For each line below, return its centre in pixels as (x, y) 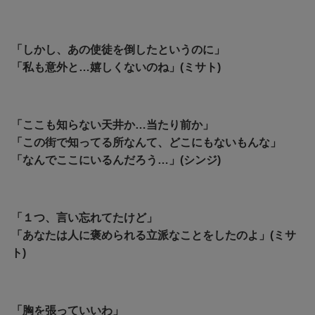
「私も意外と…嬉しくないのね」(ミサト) (116, 67)
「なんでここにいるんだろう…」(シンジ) (116, 160)
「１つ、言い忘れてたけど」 (84, 217)
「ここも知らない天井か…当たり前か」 (112, 124)
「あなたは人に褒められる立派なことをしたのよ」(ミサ (154, 235)
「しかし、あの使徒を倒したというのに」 (118, 49)
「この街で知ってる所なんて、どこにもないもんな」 (146, 142)
